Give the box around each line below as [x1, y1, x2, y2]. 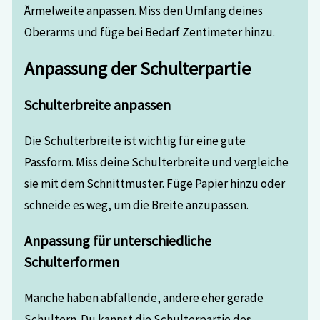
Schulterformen [24, 252, 120, 271]
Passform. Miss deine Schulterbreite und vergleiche [24, 154, 289, 171]
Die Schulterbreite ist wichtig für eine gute [24, 133, 246, 149]
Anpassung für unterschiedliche [24, 231, 212, 249]
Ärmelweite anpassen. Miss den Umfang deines [24, 2, 264, 19]
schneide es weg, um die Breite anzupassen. [24, 197, 249, 214]
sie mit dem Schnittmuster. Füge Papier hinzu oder [24, 176, 286, 192]
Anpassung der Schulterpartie [24, 57, 251, 81]
